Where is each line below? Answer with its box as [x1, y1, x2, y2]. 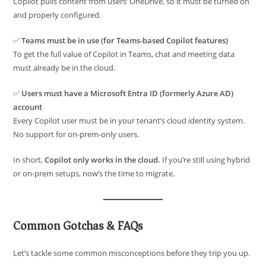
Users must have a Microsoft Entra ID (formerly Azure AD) [21, 88, 234, 99]
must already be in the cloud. [13, 62, 116, 74]
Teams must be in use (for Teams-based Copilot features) [21, 35, 229, 46]
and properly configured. [13, 9, 102, 21]
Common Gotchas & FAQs [13, 216, 143, 237]
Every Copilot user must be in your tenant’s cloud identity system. [13, 115, 245, 126]
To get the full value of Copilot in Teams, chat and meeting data [13, 49, 235, 60]
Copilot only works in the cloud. [45, 154, 161, 166]
